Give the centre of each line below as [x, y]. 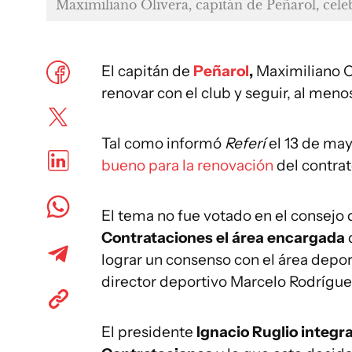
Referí [245, 143]
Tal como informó [163, 143]
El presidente [149, 332]
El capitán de [147, 71]
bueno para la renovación [187, 165]
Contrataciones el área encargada [223, 238]
